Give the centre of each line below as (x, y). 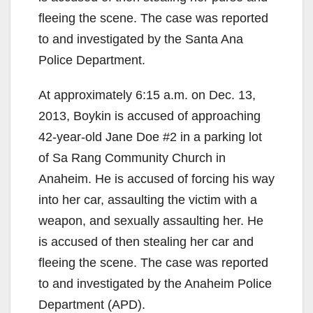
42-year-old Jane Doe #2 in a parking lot (150, 137)
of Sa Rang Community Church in (132, 158)
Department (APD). (92, 304)
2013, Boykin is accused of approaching (150, 116)
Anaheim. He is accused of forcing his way (156, 179)
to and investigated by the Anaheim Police (155, 283)
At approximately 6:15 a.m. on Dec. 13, (147, 95)
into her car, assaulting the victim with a (148, 199)
